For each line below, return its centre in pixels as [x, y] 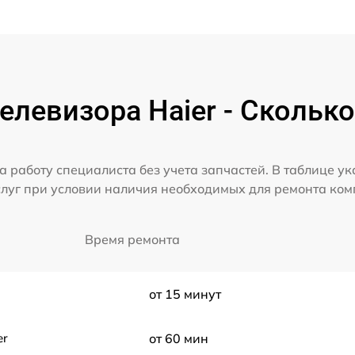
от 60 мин [178, 338]
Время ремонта [132, 239]
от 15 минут [185, 294]
